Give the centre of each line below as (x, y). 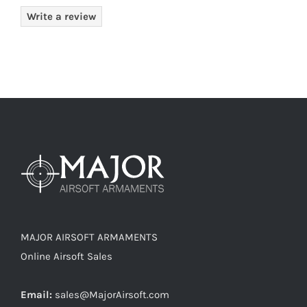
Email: (36, 294)
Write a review (61, 16)
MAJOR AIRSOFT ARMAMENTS (89, 237)
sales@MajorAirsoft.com (112, 294)
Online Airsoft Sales (66, 256)
